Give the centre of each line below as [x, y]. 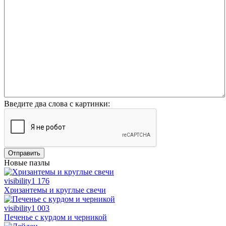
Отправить [24, 153]
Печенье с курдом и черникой [55, 217]
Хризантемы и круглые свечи [55, 190]
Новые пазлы [27, 162]
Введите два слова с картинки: [57, 103]
